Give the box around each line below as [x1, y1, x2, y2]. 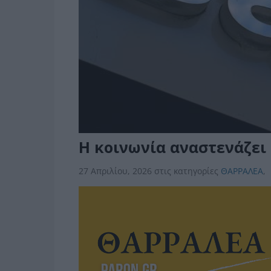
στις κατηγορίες [154, 165, 221, 177]
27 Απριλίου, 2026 [78, 165, 154, 177]
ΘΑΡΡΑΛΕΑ [220, 165, 263, 177]
